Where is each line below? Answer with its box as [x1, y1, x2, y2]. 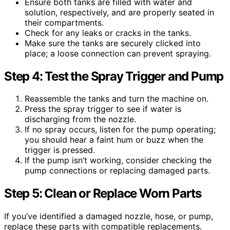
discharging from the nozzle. [25, 114, 136, 125]
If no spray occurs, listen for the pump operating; [25, 124, 216, 135]
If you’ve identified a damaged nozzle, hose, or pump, [4, 211, 213, 222]
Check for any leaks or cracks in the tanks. [25, 27, 191, 38]
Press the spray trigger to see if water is [25, 104, 181, 114]
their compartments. [25, 17, 104, 28]
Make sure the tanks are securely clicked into [25, 37, 201, 48]
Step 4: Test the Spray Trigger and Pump [4, 68, 224, 84]
